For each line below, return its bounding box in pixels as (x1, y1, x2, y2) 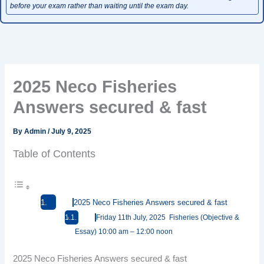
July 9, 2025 (51, 127, 92, 136)
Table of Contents (13, 147, 96, 160)
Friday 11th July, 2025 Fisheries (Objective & (95, 213, 239, 222)
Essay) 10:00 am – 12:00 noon (75, 227, 173, 236)
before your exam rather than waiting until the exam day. (9, 1, 189, 10)
